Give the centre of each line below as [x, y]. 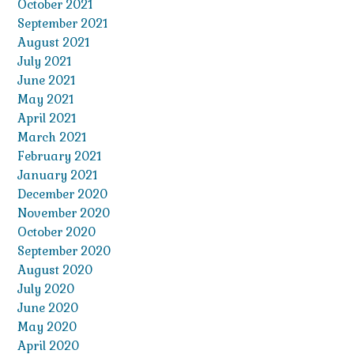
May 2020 [47, 327]
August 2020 [55, 270]
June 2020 [48, 308]
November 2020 [64, 213]
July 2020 [46, 289]
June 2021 [46, 81]
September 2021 [62, 24]
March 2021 [52, 137]
